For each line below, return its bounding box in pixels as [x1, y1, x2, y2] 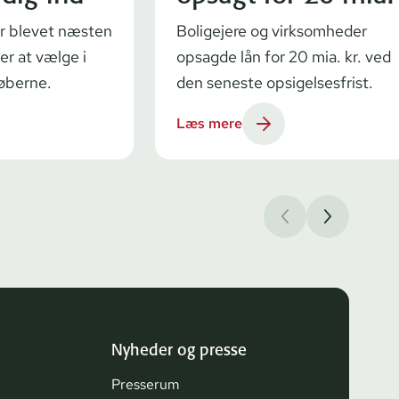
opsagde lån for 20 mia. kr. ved [176, 45, 391, 67]
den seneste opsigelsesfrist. [176, 71, 373, 93]
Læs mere [176, 113, 242, 133]
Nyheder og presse [111, 338, 247, 360]
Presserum [111, 374, 180, 394]
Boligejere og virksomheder [176, 20, 367, 41]
